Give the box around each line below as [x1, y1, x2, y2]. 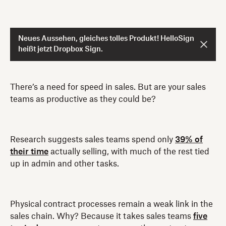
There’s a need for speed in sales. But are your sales [10, 83, 206, 91]
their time [10, 147, 48, 156]
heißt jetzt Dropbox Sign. [18, 45, 103, 53]
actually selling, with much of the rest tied [48, 147, 209, 156]
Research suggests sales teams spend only [10, 135, 175, 144]
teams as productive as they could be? [10, 95, 156, 103]
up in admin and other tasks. [10, 159, 119, 168]
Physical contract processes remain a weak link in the [10, 200, 213, 208]
